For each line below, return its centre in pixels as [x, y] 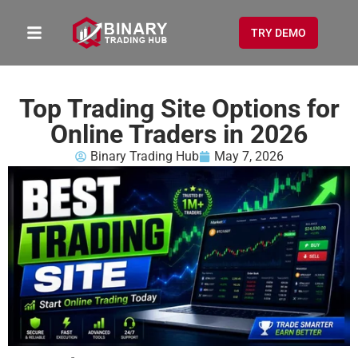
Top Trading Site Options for [179, 109]
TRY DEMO [279, 32]
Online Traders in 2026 [179, 134]
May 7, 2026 [249, 156]
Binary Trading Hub [144, 156]
